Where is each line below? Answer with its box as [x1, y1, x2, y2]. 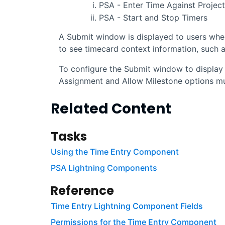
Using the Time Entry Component [50, 147, 179, 157]
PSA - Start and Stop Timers [98, 13, 207, 23]
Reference [50, 182, 114, 199]
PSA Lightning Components [50, 163, 157, 173]
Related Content [50, 99, 171, 119]
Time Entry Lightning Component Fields [50, 201, 203, 211]
